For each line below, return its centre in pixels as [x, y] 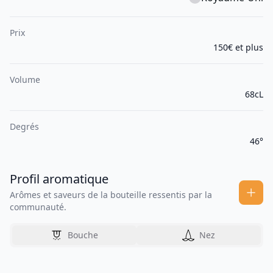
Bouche [83, 235]
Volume [25, 80]
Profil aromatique [59, 179]
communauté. [38, 207]
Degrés [24, 127]
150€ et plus [238, 48]
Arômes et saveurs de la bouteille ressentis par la [111, 195]
